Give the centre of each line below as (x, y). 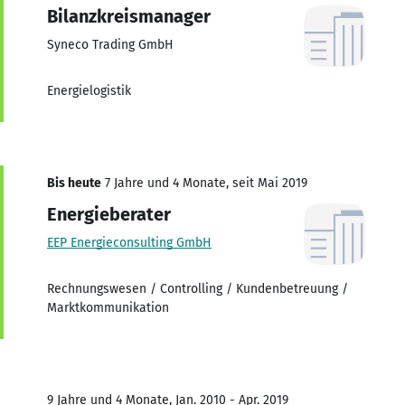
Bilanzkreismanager (129, 16)
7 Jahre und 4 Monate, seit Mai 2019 (204, 183)
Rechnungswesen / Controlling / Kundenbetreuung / (198, 288)
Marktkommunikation (108, 307)
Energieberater (109, 214)
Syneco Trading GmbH (110, 44)
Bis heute (74, 183)
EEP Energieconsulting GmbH (129, 242)
